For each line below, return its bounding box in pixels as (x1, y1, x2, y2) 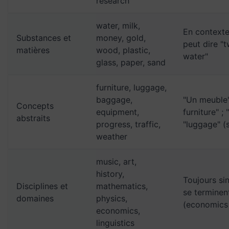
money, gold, (96, 32, 146, 43)
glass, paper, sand (96, 57, 166, 67)
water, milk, (96, 20, 140, 31)
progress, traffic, (96, 119, 161, 129)
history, (96, 168, 124, 179)
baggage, (96, 94, 132, 105)
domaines (16, 193, 54, 203)
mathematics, (96, 180, 148, 191)
